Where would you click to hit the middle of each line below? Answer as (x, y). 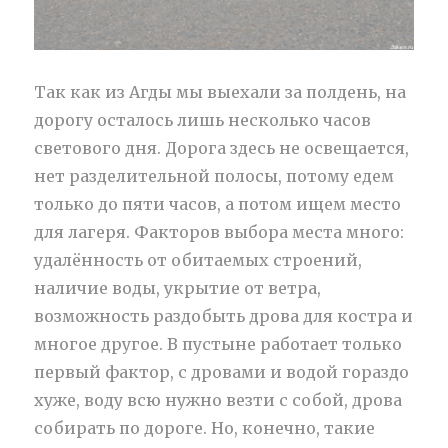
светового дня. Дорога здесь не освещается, (222, 147)
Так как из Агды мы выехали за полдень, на (220, 91)
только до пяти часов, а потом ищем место (218, 203)
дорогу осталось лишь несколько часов (203, 119)
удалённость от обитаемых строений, (198, 259)
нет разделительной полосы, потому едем (214, 175)
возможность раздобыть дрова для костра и (224, 315)
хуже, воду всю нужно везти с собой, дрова (218, 399)
